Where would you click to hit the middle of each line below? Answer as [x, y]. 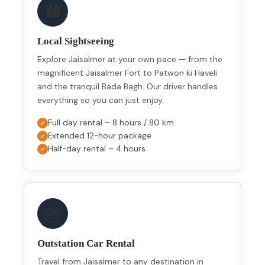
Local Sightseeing [76, 41]
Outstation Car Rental [86, 244]
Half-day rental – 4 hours [97, 149]
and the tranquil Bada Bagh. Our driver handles [127, 87]
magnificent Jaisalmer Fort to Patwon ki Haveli [127, 73]
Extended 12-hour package [100, 136]
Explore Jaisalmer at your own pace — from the [130, 59]
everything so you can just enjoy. [101, 100]
